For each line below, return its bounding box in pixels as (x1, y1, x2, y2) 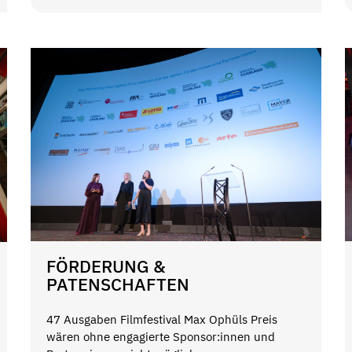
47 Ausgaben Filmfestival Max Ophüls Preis (46, 311, 277, 327)
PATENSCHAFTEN (46, 273, 189, 296)
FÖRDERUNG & (46, 255, 166, 278)
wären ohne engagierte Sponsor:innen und (46, 328, 275, 344)
